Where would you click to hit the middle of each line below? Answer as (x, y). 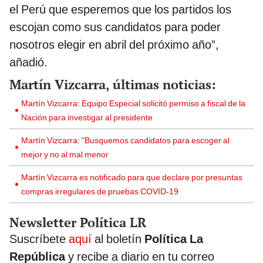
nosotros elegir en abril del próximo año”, (114, 45)
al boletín (119, 239)
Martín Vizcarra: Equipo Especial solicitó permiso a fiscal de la (133, 104)
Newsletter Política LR (78, 222)
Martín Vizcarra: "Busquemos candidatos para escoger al (125, 141)
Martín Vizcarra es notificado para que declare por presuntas (132, 178)
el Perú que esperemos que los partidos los (120, 10)
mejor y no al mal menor (65, 155)
